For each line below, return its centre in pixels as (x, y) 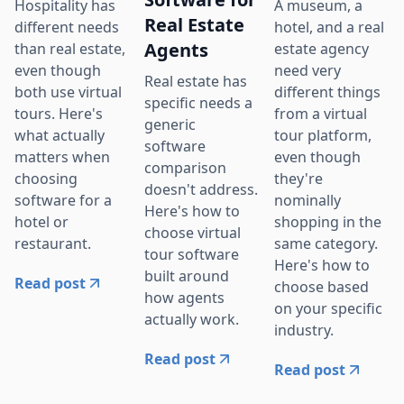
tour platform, (323, 136)
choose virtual (193, 233)
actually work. (192, 320)
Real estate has (196, 82)
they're (298, 179)
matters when (62, 157)
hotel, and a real (329, 28)
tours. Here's (59, 114)
